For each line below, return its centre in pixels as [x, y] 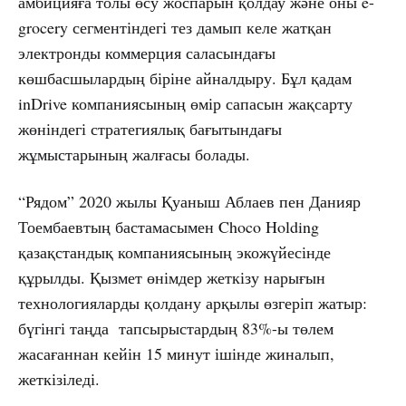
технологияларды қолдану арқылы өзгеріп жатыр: [193, 303]
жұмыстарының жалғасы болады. [134, 155]
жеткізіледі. [59, 379]
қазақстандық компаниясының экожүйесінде [174, 252]
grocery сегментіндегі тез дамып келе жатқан [175, 28]
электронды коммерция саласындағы [147, 53]
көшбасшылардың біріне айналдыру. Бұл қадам [185, 78]
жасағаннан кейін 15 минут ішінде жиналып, [176, 354]
